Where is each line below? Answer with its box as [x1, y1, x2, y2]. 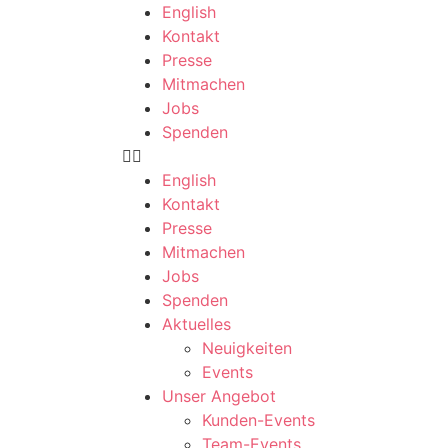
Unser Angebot [162, 386, 276, 406]
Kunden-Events [202, 410, 315, 430]
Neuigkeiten [202, 338, 292, 358]
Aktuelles [162, 314, 231, 334]
